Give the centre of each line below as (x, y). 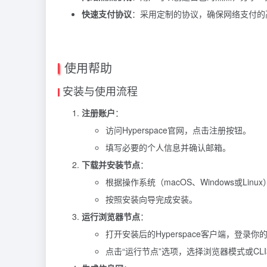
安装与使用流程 (100, 91)
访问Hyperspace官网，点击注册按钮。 (178, 130)
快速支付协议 (107, 14)
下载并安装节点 (111, 165)
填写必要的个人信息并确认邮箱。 (168, 148)
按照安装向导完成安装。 (151, 199)
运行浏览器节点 (111, 217)
